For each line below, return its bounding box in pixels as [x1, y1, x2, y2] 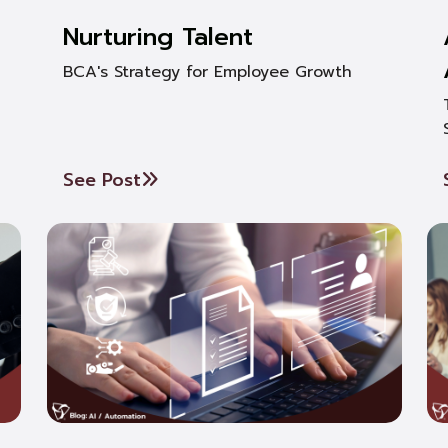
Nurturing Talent [62, 19, 253, 55]
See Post [62, 166, 141, 194]
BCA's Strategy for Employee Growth [62, 60, 352, 84]
